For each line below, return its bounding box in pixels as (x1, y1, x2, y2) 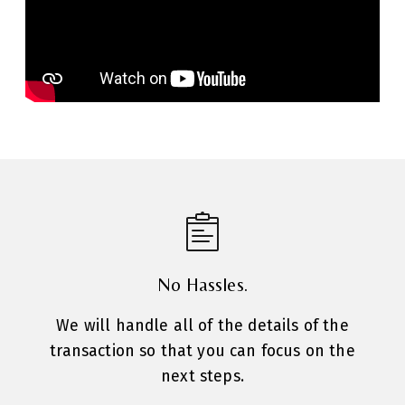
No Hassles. (157, 274, 248, 297)
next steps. (161, 367, 244, 387)
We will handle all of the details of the (56, 316, 349, 336)
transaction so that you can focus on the (50, 342, 355, 362)
